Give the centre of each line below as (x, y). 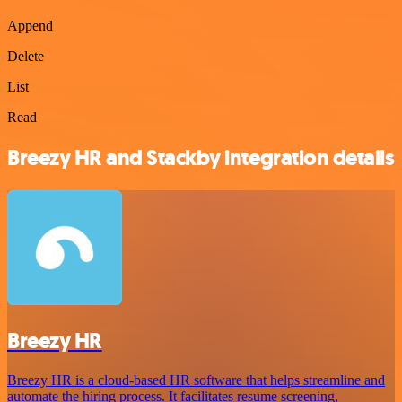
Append (30, 25)
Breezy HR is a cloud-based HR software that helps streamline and (196, 380)
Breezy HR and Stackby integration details (201, 157)
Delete (26, 56)
